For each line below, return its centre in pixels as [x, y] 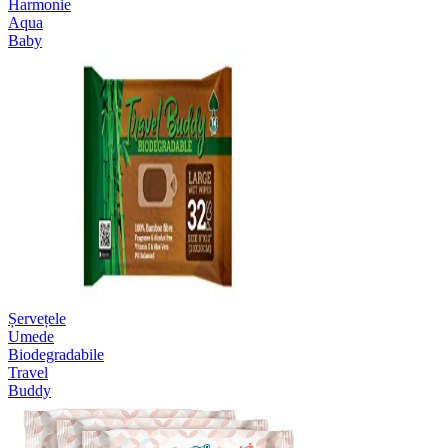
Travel [28, 372]
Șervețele [37, 318]
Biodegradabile [56, 354]
